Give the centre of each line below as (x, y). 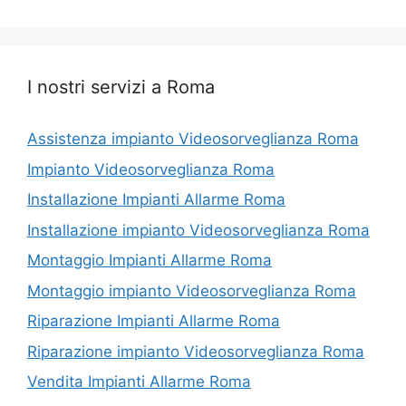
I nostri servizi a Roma (121, 87)
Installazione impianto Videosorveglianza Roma (198, 230)
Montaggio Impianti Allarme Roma (150, 261)
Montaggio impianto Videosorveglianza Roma (192, 290)
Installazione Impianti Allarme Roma (156, 200)
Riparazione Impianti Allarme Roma (154, 321)
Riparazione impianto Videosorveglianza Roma (196, 351)
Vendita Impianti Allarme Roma (139, 382)
